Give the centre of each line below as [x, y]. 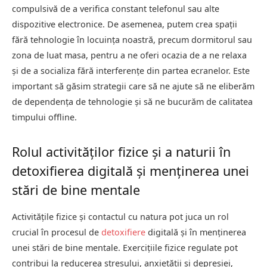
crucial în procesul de [57, 232]
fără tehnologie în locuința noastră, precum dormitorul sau [132, 40]
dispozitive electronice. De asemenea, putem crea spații [125, 24]
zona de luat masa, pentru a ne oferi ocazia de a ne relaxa [129, 55]
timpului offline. [44, 117]
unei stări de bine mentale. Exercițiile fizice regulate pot [125, 248]
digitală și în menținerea [196, 232]
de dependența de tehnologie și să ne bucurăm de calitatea [132, 102]
